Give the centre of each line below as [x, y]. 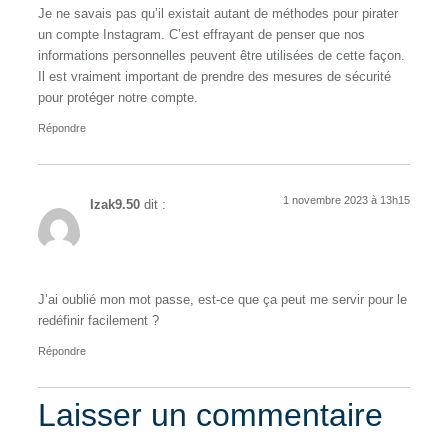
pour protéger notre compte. [118, 97]
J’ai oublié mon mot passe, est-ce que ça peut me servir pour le [222, 299]
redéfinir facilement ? [98, 320]
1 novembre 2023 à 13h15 [346, 200]
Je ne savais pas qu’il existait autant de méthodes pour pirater [218, 13]
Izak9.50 [115, 205]
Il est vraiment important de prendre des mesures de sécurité [214, 76]
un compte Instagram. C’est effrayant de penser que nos [201, 34]
